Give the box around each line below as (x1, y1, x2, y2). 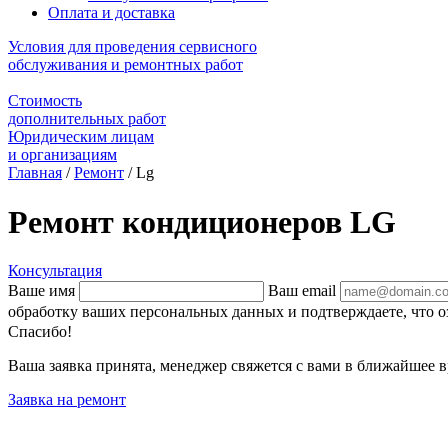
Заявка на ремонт (8, 390, 126, 408)
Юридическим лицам (8, 128, 154, 146)
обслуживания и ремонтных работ (8, 56, 243, 74)
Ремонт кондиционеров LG (8, 203, 396, 240)
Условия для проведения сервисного (8, 38, 257, 56)
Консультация (8, 261, 102, 279)
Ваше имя (8, 281, 75, 299)
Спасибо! (8, 322, 72, 340)
